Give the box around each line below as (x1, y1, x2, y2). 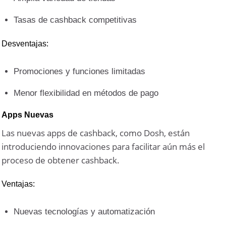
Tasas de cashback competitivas (14, 15, 137, 25)
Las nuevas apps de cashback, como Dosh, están (2, 127, 190, 139)
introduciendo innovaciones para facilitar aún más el (2, 141, 205, 153)
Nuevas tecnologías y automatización (14, 206, 155, 216)
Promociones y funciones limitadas (14, 67, 146, 77)
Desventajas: (2, 39, 49, 48)
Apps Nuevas (2, 110, 54, 120)
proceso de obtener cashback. (2, 154, 120, 166)
